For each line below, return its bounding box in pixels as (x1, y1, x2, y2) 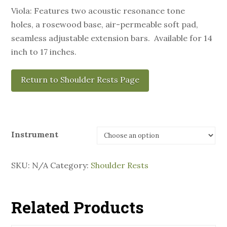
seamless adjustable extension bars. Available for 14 (11, 33, 213, 44)
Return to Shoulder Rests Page (21, 74, 140, 85)
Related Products (11, 196, 144, 218)
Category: (50, 160, 91, 171)
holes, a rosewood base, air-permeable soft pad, (11, 19, 199, 30)
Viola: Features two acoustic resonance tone (11, 6, 185, 16)
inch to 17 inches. (11, 47, 77, 57)
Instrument (11, 129, 59, 140)
